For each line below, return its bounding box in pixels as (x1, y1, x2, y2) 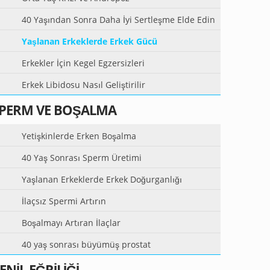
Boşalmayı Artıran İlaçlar (22, 217, 121, 228)
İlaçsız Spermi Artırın (22, 195, 106, 207)
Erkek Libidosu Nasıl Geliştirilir (22, 79, 145, 90)
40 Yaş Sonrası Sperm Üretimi (22, 152, 142, 163)
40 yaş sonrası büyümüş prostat (22, 239, 151, 250)
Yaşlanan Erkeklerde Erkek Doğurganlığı (22, 174, 182, 185)
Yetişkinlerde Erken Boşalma (22, 130, 136, 142)
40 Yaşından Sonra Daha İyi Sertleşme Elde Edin (22, 14, 215, 25)
